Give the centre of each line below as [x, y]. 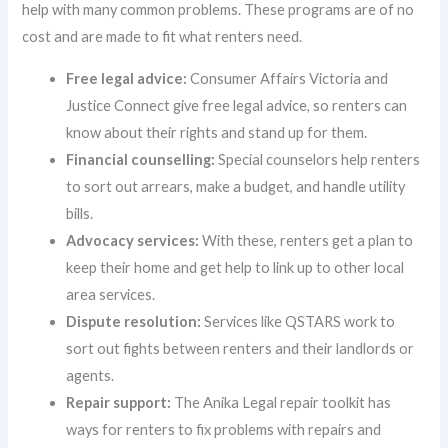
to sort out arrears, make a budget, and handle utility [236, 186]
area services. [111, 294]
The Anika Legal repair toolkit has [281, 402]
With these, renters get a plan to [306, 240]
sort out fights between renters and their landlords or [240, 348]
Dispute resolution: [134, 321]
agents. [90, 375]
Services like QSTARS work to [298, 321]
